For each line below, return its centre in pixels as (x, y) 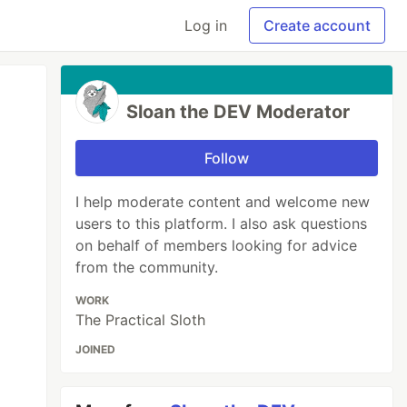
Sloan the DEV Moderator (238, 112)
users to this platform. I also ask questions (222, 223)
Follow (227, 158)
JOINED (96, 349)
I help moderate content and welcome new (223, 202)
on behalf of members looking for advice (217, 245)
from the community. (147, 267)
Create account (317, 25)
